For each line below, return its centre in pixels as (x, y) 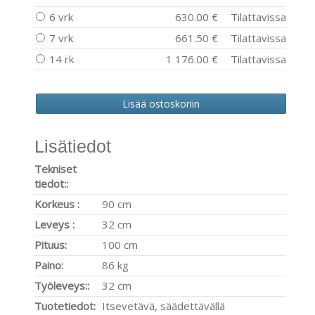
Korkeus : (57, 204)
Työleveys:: (62, 285)
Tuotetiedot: (65, 306)
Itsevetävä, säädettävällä (163, 306)
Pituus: (51, 245)
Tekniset (56, 169)
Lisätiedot (73, 146)
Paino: (49, 265)
